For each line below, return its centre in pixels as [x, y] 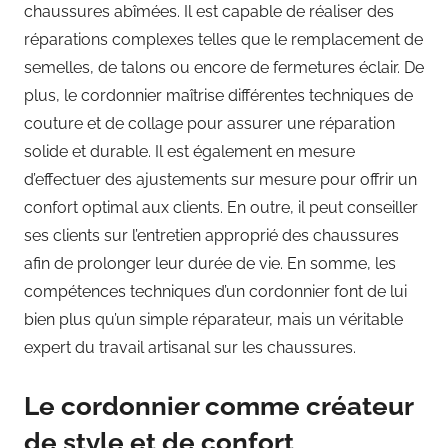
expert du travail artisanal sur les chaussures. [190, 347]
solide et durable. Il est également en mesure [189, 151]
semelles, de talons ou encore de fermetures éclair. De [224, 67]
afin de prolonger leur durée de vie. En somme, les [210, 263]
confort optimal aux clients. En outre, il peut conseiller [221, 207]
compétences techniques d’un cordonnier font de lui [215, 291]
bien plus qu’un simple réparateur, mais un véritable [213, 319]
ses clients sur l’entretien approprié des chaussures [211, 235]
